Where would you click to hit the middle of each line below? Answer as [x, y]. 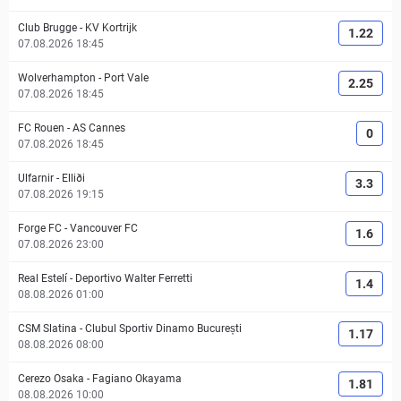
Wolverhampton [57, 78]
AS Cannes [99, 128]
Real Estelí [43, 278]
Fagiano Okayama [137, 379]
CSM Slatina [47, 328]
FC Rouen [41, 128]
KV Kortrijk [111, 28]
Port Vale [126, 78]
